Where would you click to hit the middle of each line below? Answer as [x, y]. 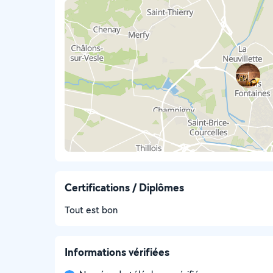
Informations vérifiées [117, 252]
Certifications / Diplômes [124, 187]
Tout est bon [91, 210]
